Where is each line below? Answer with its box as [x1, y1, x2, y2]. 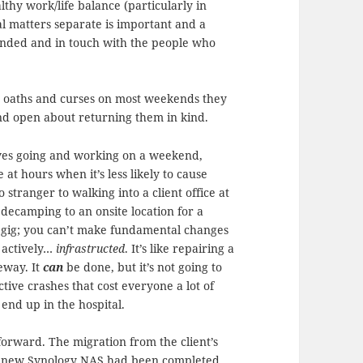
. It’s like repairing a [125, 240, 235, 256]
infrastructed [56, 240, 126, 256]
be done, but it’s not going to [63, 258, 223, 275]
